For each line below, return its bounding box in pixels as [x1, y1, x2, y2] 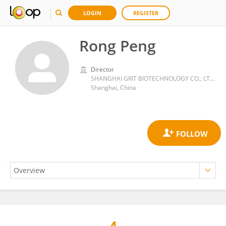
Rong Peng [79, 35, 156, 56]
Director [91, 65, 114, 74]
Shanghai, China [91, 83, 136, 92]
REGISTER [133, 9, 158, 17]
